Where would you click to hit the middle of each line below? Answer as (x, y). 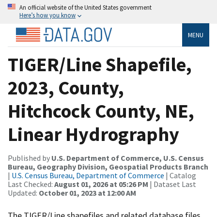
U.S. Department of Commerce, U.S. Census (128, 158)
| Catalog (180, 175)
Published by (30, 158)
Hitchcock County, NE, (101, 111)
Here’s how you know (47, 15)
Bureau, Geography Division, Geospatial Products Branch (108, 166)
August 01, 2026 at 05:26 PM (101, 184)
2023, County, (66, 87)
